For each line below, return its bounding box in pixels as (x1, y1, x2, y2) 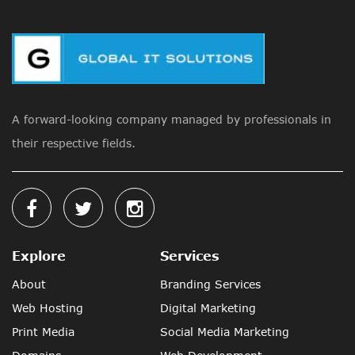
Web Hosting (12, 301, 83, 315)
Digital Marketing (159, 301, 256, 315)
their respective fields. (12, 136, 136, 150)
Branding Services (159, 277, 261, 291)
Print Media (12, 325, 74, 338)
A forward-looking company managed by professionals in (12, 113, 331, 126)
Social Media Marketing (159, 325, 289, 338)
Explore (12, 248, 66, 263)
